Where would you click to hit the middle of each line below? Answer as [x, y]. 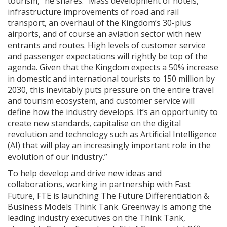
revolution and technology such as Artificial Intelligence [112, 135]
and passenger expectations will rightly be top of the [108, 56]
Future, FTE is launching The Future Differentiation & [108, 196]
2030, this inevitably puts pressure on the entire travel [111, 90]
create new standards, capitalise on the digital [94, 123]
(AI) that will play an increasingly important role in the [109, 146]
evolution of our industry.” [58, 157]
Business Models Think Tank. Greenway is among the [109, 207]
